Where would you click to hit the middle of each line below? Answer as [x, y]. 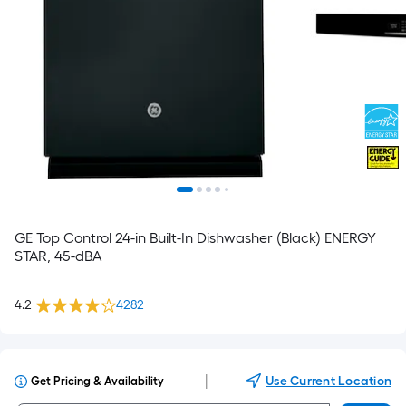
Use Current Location [329, 381]
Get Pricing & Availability [97, 381]
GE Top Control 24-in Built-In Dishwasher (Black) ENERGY [195, 238]
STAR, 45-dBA [58, 256]
